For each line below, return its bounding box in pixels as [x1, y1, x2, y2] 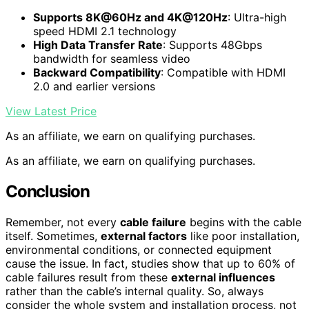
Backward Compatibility [33, 66, 161, 80]
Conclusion [6, 181, 90, 201]
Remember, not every [6, 215, 120, 229]
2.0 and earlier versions [33, 79, 155, 94]
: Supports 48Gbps [163, 38, 262, 52]
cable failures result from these [6, 270, 171, 284]
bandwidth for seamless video [33, 52, 190, 66]
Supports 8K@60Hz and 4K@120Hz [33, 10, 228, 25]
